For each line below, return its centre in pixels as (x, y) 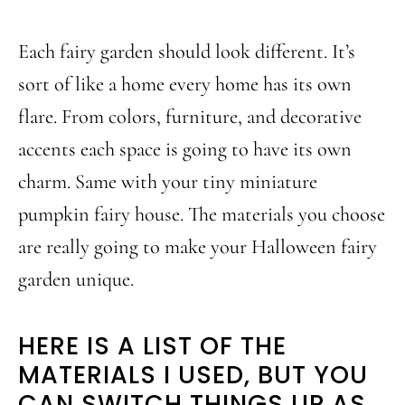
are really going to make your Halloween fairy (198, 246)
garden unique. (76, 278)
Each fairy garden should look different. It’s (187, 51)
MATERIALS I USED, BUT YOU (193, 374)
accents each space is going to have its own (185, 148)
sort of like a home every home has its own (185, 83)
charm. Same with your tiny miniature (168, 181)
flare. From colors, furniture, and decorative (190, 116)
